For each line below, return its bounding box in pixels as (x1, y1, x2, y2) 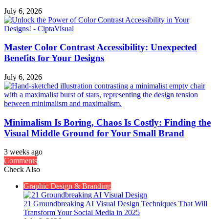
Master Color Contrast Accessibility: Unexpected (4, 42, 197, 53)
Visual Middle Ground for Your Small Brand (4, 128, 184, 138)
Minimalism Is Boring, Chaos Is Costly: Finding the (4, 117, 211, 128)
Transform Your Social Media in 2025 (23, 208, 140, 217)
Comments (4, 156, 37, 165)
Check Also (4, 165, 40, 174)
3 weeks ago (4, 148, 43, 156)
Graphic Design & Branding (23, 182, 111, 191)
